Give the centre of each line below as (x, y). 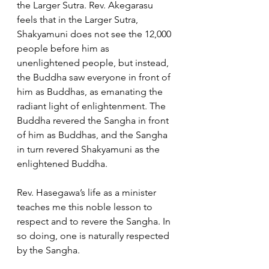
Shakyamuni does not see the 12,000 (95, 34)
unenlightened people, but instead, (94, 63)
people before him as (64, 48)
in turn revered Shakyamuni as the (89, 149)
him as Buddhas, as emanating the (91, 92)
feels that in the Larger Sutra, (79, 20)
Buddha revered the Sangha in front (94, 120)
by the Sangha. (51, 250)
